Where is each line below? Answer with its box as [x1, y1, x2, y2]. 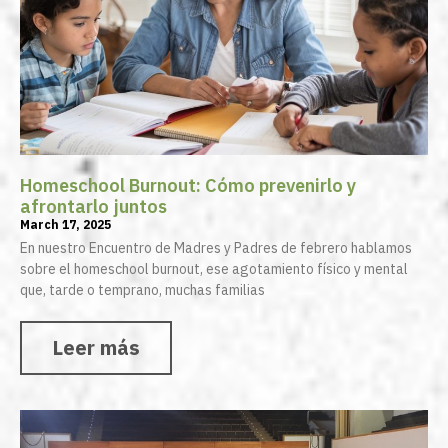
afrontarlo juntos [20, 195, 167, 219]
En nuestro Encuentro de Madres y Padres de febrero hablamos [20, 239, 412, 258]
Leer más [52, 334, 140, 362]
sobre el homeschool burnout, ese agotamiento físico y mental [20, 260, 408, 279]
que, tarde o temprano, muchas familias [20, 281, 265, 300]
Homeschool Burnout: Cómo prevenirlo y [20, 174, 356, 198]
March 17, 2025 [20, 217, 111, 233]
